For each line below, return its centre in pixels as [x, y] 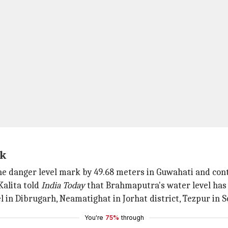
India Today [63, 186]
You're [94, 218]
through [132, 218]
